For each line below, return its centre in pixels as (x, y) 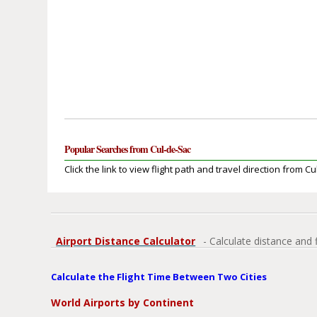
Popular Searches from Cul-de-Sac (128, 149)
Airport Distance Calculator (126, 241)
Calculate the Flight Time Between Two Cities (159, 277)
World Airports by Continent (123, 303)
